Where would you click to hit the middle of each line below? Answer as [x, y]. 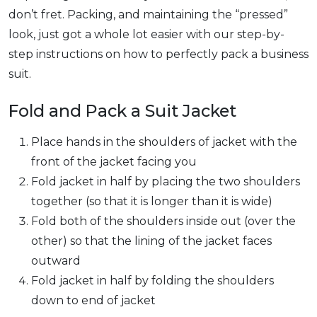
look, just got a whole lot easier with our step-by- [146, 34]
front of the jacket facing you [114, 162]
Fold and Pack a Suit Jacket [122, 111]
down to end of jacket [93, 300]
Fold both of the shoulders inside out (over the [163, 221]
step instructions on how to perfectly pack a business [158, 54]
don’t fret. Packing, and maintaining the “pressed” [148, 15]
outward [56, 261]
